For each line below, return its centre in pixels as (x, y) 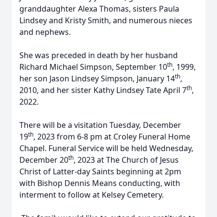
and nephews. (45, 32)
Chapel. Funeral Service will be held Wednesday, (106, 148)
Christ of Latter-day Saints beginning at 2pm (100, 171)
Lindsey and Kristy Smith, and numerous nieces (106, 20)
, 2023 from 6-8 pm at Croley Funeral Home (112, 137)
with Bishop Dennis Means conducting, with (100, 183)
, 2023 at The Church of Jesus (126, 160)
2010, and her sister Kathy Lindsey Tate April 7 (103, 90)
